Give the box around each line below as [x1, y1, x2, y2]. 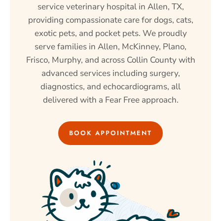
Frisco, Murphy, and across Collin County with [26, 54, 195, 66]
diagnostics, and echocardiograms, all [40, 81, 181, 93]
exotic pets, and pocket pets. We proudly [34, 28, 187, 39]
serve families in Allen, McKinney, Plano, [35, 41, 186, 53]
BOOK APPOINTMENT [69, 128, 152, 138]
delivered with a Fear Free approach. [42, 94, 179, 106]
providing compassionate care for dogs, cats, [28, 14, 193, 26]
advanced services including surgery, [41, 68, 180, 79]
